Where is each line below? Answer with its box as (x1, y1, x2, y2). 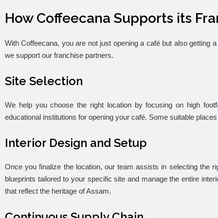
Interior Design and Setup (5, 135, 147, 150)
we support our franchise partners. (5, 51, 113, 59)
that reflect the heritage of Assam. (5, 186, 111, 195)
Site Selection (5, 73, 83, 88)
